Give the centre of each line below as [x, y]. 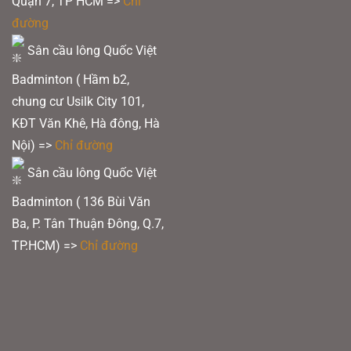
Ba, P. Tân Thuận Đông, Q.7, [88, 223]
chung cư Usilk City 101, [78, 101]
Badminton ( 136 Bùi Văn [81, 201]
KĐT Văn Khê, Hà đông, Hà [86, 123]
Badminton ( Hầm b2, [71, 79]
